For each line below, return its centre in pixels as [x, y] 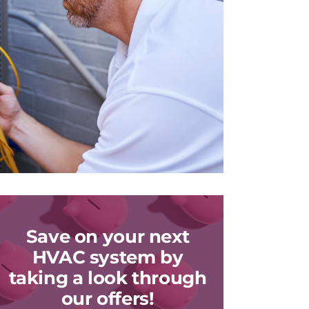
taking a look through [108, 277]
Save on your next [108, 236]
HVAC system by [108, 257]
